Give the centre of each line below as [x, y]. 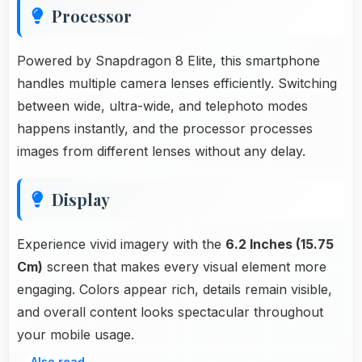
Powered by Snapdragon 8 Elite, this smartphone [168, 60]
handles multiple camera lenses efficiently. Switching [177, 83]
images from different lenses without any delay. [161, 151]
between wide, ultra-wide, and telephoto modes [162, 105]
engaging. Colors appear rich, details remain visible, [175, 289]
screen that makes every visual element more [185, 266]
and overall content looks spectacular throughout [170, 311]
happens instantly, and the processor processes [165, 128]
